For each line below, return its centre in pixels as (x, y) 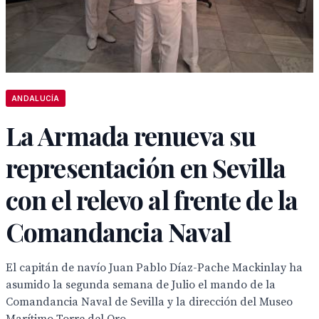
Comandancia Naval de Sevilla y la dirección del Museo (149, 302)
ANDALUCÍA (36, 98)
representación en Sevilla (146, 167)
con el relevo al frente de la (152, 199)
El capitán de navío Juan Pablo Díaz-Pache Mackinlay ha (154, 268)
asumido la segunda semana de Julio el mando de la (141, 285)
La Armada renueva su (131, 135)
